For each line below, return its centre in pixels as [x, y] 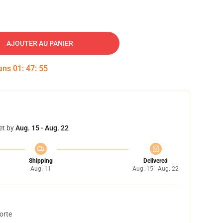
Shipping [41, 161]
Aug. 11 [41, 169]
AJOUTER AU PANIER [40, 43]
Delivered [156, 161]
